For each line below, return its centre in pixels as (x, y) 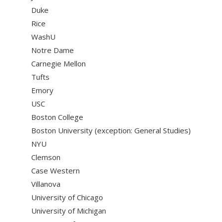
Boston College (57, 117)
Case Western (55, 170)
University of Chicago (67, 197)
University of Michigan (68, 210)
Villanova (46, 184)
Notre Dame (52, 50)
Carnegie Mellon (58, 63)
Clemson (46, 157)
